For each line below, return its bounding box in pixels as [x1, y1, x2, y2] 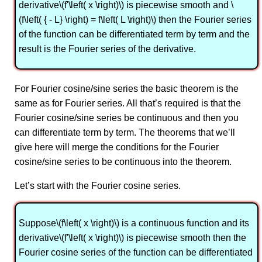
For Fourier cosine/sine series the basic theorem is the [15, 84, 239, 94]
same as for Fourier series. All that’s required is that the [15, 98, 241, 109]
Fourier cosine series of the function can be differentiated [19, 247, 253, 258]
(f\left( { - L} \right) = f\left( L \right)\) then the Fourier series [19, 15, 251, 25]
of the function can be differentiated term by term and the [19, 29, 250, 40]
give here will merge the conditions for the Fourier [15, 142, 219, 153]
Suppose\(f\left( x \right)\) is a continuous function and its [19, 218, 249, 229]
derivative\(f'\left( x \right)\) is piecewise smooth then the [19, 233, 246, 243]
